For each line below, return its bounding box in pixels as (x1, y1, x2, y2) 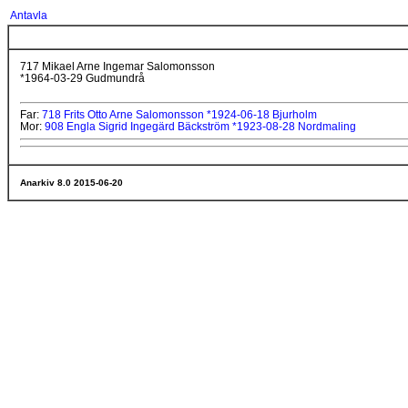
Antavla (10, 9, 47, 22)
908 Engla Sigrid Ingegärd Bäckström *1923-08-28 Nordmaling (45, 120, 356, 133)
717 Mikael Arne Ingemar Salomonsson (20, 60, 215, 73)
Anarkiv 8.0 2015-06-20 (20, 178, 123, 188)
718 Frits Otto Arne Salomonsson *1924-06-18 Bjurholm (42, 108, 317, 121)
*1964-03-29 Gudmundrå (20, 72, 145, 85)
